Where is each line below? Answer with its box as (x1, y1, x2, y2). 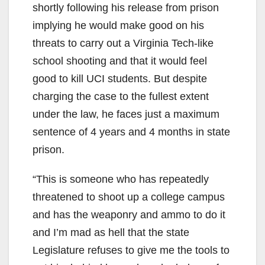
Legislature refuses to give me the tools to (33, 244, 230, 256)
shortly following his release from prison (33, 1, 219, 14)
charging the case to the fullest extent (33, 90, 209, 102)
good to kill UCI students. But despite (33, 72, 207, 85)
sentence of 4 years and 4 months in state (33, 125, 230, 138)
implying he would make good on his (33, 19, 204, 31)
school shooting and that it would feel (33, 54, 207, 67)
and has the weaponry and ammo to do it (33, 208, 225, 221)
